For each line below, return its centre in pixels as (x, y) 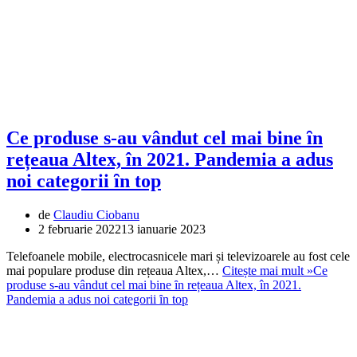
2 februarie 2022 (80, 229)
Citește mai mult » (268, 270)
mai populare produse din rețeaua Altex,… (114, 270)
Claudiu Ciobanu (96, 214)
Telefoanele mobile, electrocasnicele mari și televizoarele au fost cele (178, 256)
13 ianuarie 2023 (163, 229)
